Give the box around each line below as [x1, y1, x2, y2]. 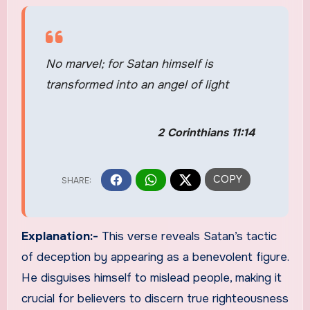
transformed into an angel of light [45, 77, 228, 93]
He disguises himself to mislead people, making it [21, 271, 282, 286]
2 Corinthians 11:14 [157, 125, 255, 140]
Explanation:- [21, 229, 102, 244]
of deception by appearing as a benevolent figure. [21, 250, 289, 265]
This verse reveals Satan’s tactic [101, 229, 277, 244]
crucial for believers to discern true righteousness [21, 291, 289, 307]
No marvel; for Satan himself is [45, 57, 213, 72]
